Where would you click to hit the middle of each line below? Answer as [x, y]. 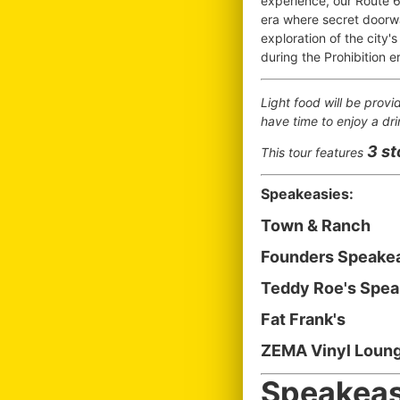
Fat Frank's [303, 319]
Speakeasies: [307, 194]
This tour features [314, 152]
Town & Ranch [316, 225]
